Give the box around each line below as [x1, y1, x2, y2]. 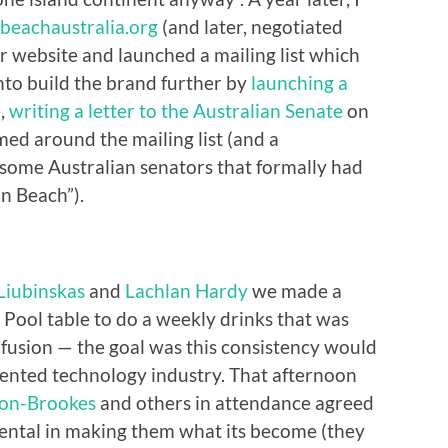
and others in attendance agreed [96, 390, 374, 414]
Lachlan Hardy [125, 278, 248, 302]
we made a [248, 278, 342, 302]
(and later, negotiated [158, 14, 343, 38]
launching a [251, 70, 348, 94]
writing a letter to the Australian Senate [9, 98, 343, 122]
